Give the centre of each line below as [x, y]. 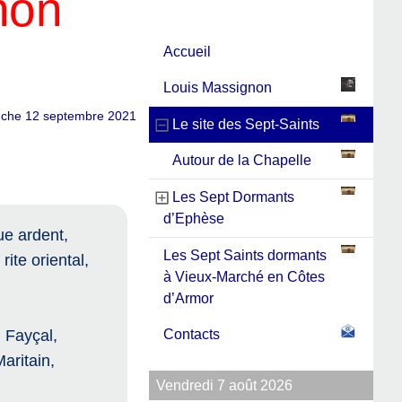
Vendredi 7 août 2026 [224, 386]
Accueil [187, 52]
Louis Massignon [218, 88]
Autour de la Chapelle [242, 161]
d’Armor [188, 299]
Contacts [192, 335]
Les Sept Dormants [233, 197]
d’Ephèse [194, 219]
